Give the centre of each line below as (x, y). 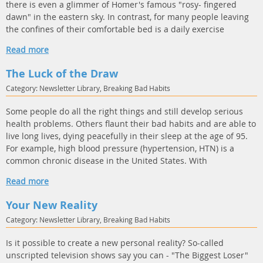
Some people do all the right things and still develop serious (124, 111)
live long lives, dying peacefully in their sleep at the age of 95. (127, 136)
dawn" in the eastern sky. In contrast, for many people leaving (127, 17)
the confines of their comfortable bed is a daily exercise (115, 29)
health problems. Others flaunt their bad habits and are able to (131, 124)
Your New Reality (52, 205)
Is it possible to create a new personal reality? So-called (115, 243)
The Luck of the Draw (62, 74)
